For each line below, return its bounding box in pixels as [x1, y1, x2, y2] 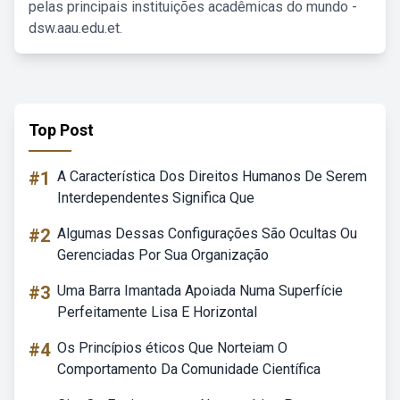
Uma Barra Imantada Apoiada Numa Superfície [57, 282, 343, 299]
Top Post [29, 121, 94, 139]
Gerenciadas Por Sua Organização [57, 246, 269, 263]
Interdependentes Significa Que [57, 189, 254, 206]
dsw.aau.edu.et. [29, 20, 122, 37]
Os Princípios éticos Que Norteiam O [57, 339, 287, 356]
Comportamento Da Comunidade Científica [57, 361, 321, 378]
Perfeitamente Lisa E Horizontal [57, 304, 257, 321]
